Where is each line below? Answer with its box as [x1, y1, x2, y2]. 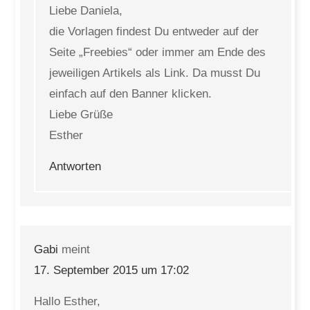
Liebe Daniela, [49, 4, 123, 17]
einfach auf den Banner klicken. [49, 87, 212, 100]
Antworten [49, 160, 102, 173]
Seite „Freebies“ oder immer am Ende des [49, 46, 266, 59]
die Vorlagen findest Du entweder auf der [49, 25, 259, 38]
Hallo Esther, [34, 295, 101, 308]
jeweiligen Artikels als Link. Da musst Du [49, 66, 261, 80]
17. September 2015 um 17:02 [34, 264, 190, 277]
